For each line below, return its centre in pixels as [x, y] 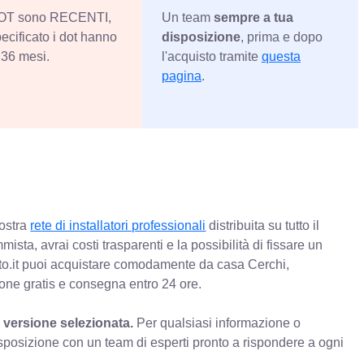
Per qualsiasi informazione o [217, 323]
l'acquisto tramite [211, 56]
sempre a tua [253, 17]
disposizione [201, 37]
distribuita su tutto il [263, 225]
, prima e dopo [281, 37]
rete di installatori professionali [118, 225]
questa [281, 56]
